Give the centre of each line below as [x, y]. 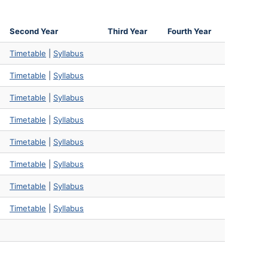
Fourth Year [189, 31]
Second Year [34, 31]
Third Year [127, 31]
